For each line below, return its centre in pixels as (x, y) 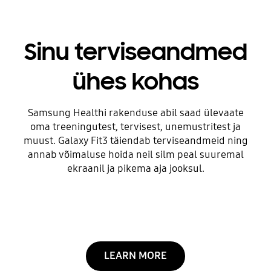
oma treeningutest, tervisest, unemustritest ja (135, 126)
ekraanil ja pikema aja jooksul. (135, 168)
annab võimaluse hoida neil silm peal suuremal (135, 154)
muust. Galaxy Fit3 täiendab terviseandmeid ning (135, 140)
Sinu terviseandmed (135, 52)
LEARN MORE (135, 256)
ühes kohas (135, 81)
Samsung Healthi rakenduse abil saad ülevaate (135, 113)
